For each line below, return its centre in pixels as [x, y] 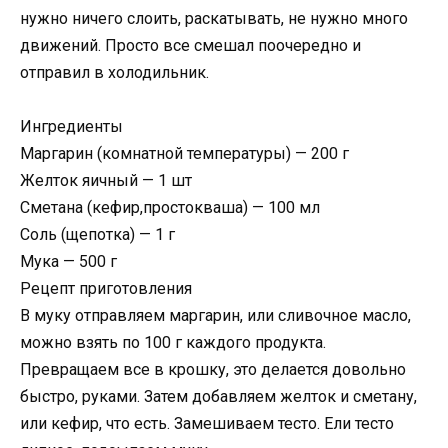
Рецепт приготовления [106, 289]
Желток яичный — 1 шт [106, 181]
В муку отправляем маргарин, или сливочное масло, [215, 316]
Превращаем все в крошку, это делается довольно [213, 370]
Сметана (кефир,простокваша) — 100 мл [170, 208]
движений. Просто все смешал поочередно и [190, 45]
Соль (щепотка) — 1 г [97, 235]
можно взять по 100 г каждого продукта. [173, 343]
